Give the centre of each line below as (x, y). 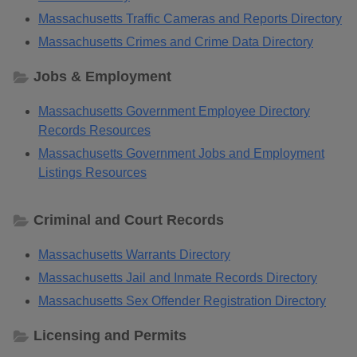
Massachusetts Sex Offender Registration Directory (182, 300)
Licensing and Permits (110, 335)
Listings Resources (92, 172)
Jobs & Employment (102, 76)
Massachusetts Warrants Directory (134, 254)
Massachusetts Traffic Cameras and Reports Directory (190, 18)
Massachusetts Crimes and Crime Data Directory (176, 41)
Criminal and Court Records (129, 220)
